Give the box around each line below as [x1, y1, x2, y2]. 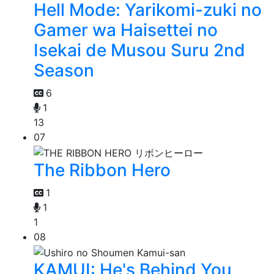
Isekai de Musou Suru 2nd [34, 40, 245, 61]
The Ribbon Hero [34, 160, 171, 181]
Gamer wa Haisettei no [34, 20, 218, 41]
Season [34, 60, 94, 81]
